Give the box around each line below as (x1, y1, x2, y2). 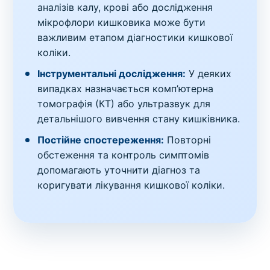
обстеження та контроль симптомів (37, 149, 210, 162)
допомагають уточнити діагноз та (37, 164, 201, 177)
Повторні (164, 134, 212, 146)
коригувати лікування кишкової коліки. (37, 179, 225, 192)
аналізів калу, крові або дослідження (37, 1, 213, 14)
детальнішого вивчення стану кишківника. (37, 113, 240, 125)
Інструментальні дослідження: (37, 67, 186, 80)
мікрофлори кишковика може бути (37, 16, 206, 29)
